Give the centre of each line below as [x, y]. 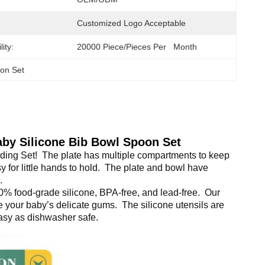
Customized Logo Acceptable [131, 23]
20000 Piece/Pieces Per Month [137, 47]
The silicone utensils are [172, 205]
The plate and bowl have [155, 168]
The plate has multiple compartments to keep [135, 155]
